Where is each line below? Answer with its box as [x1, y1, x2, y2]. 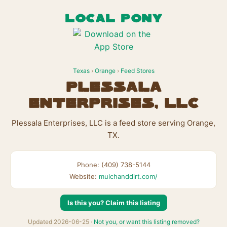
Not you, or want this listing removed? [93, 218, 200, 225]
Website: [69, 172, 99, 180]
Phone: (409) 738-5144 [77, 161, 150, 169]
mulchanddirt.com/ [99, 172, 158, 180]
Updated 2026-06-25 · [27, 218, 94, 225]
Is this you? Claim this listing [67, 199, 160, 207]
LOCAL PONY [65, 14, 162, 24]
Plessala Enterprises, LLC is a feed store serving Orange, [12, 118, 215, 128]
